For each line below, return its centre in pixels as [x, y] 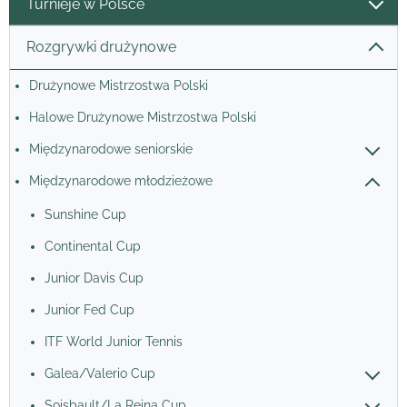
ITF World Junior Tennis [113, 341]
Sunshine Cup [85, 214]
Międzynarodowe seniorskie [111, 149]
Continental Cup [92, 246]
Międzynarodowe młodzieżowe [121, 181]
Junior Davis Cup [94, 278]
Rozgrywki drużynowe [101, 46]
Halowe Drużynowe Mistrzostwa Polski [143, 117]
